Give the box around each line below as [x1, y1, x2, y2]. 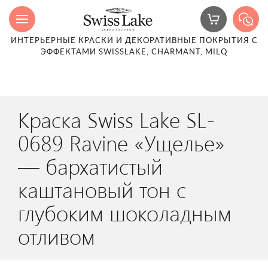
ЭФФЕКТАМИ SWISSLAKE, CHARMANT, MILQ [41, 48, 227, 56]
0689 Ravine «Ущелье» [18, 128, 225, 157]
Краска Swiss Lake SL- [18, 105, 215, 133]
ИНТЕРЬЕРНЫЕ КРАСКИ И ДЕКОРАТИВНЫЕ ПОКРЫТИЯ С [10, 37, 258, 45]
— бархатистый [18, 151, 163, 180]
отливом [18, 221, 95, 250]
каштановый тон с [18, 175, 186, 203]
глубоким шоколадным [18, 198, 232, 227]
